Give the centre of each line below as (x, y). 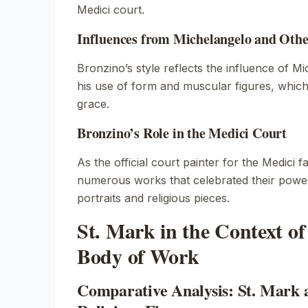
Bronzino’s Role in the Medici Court (182, 133)
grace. (93, 104)
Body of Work (138, 256)
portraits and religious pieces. (153, 198)
